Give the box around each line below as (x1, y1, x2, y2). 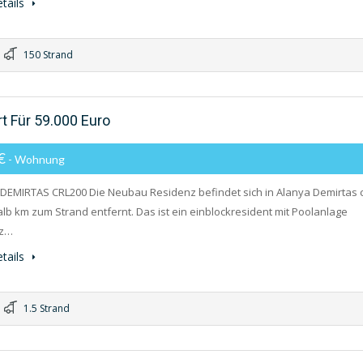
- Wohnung (8, 152, 65, 166)
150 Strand (21, 48, 73, 62)
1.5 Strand (21, 301, 70, 315)
